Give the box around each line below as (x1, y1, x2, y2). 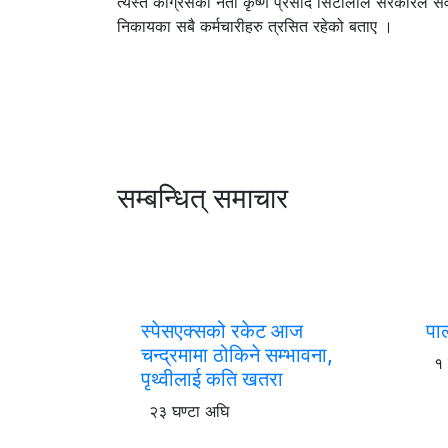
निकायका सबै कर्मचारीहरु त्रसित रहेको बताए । (117, 15, 393, 36)
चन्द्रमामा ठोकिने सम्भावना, (141, 342, 333, 367)
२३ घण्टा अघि (149, 400, 229, 421)
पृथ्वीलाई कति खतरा (141, 366, 283, 391)
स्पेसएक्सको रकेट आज (141, 318, 303, 343)
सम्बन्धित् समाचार (117, 180, 288, 215)
